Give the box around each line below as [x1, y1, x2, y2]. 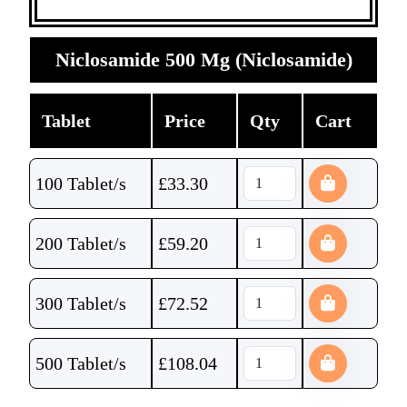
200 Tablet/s [35, 233, 126, 253]
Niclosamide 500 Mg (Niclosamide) [55, 48, 352, 71]
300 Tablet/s [35, 293, 126, 313]
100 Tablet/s [35, 174, 126, 194]
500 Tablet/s [35, 353, 126, 373]
